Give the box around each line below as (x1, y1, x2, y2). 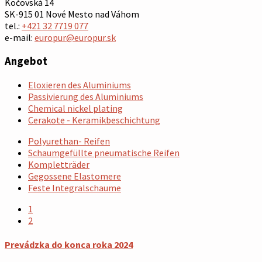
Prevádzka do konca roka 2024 (5, 238, 133, 250)
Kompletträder (28, 158, 89, 170)
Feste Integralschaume (28, 181, 121, 194)
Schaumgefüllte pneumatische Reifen (28, 146, 180, 158)
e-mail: (5, 32, 35, 44)
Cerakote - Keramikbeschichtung (28, 113, 160, 126)
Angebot (5, 54, 47, 68)
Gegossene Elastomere (28, 170, 121, 182)
